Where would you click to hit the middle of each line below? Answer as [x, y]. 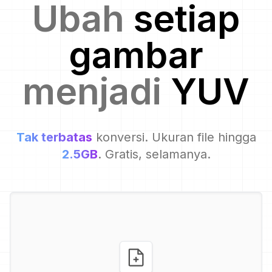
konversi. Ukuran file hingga [176, 137]
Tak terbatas [54, 137]
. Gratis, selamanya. [154, 154]
